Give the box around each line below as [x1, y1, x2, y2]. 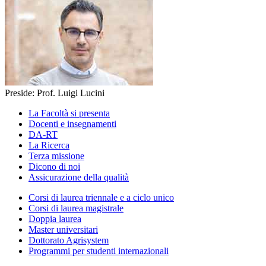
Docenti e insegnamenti [28, 118, 116, 129]
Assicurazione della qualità [28, 172, 129, 182]
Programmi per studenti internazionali [28, 245, 169, 256]
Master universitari [28, 224, 98, 235]
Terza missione [28, 150, 84, 161]
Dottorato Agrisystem [28, 235, 109, 245]
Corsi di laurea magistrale [28, 202, 123, 213]
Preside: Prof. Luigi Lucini [5, 87, 104, 98]
